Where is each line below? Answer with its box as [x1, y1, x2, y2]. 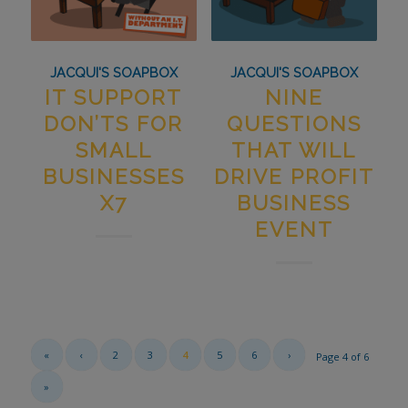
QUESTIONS [226, 111, 362, 136]
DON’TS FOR [44, 111, 184, 136]
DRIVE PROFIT [213, 164, 374, 189]
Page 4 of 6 [316, 349, 370, 363]
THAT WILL [231, 138, 357, 162]
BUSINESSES [42, 164, 185, 189]
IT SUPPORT [45, 85, 183, 109]
